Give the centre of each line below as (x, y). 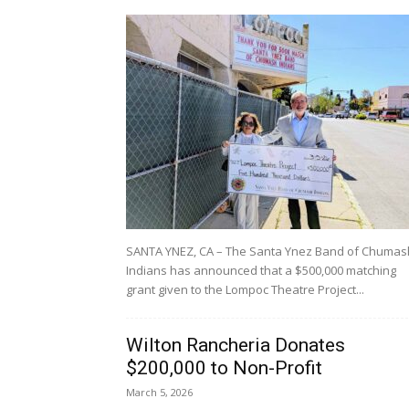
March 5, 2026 (159, 392)
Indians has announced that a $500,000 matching (261, 270)
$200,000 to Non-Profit (224, 368)
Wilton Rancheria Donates (236, 345)
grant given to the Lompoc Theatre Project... (245, 289)
